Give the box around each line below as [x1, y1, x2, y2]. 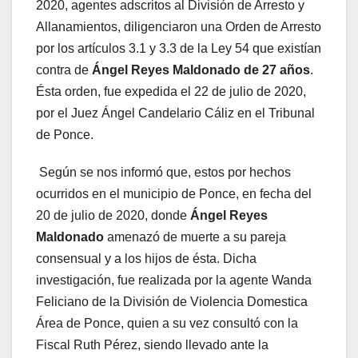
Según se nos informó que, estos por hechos [36, 165, 291, 179]
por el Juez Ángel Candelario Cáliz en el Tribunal [36, 105, 315, 120]
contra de [36, 62, 92, 77]
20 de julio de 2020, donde [36, 208, 190, 222]
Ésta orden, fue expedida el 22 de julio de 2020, [36, 84, 306, 98]
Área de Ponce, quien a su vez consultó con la [36, 316, 298, 330]
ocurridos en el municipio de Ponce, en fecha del [36, 186, 312, 201]
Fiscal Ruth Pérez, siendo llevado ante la [36, 337, 268, 352]
